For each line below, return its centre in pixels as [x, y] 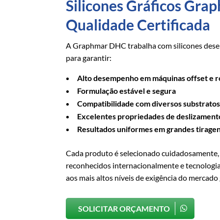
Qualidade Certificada [138, 24]
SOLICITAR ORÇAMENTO [124, 209]
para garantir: [89, 57]
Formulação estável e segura [127, 90]
